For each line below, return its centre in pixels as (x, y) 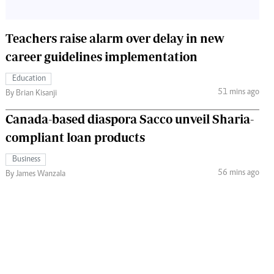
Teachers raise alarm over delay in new (115, 38)
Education (29, 79)
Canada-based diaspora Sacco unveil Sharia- (130, 119)
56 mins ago (238, 173)
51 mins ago (238, 93)
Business (26, 159)
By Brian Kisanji (31, 93)
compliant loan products (75, 137)
